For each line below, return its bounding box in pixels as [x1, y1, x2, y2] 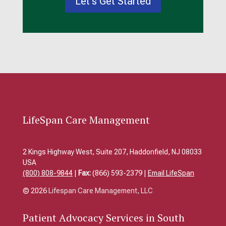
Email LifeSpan [147, 168, 194, 177]
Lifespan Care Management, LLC [48, 186, 153, 195]
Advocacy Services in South [56, 210, 185, 224]
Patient [22, 210, 56, 224]
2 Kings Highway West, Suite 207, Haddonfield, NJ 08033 [22, 147, 202, 156]
